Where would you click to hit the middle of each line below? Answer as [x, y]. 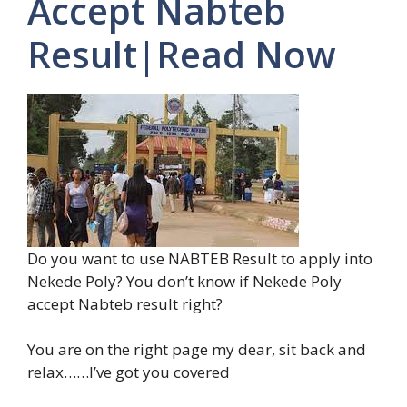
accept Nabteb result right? [125, 303]
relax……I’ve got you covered [129, 372]
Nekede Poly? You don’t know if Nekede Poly [184, 281]
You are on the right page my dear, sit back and [197, 349]
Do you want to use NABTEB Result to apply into [200, 258]
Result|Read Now [182, 54]
